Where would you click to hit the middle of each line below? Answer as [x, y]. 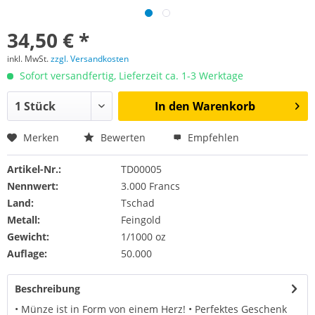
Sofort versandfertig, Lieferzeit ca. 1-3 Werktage [130, 76]
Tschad [137, 203]
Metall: [24, 220]
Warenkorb [224, 106]
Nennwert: [33, 186]
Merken [41, 137]
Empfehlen [212, 137]
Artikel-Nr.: [34, 169]
